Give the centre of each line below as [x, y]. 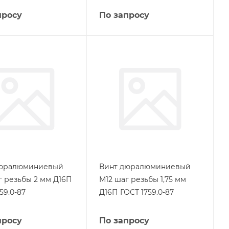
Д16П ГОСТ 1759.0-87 [136, 192]
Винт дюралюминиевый [145, 167]
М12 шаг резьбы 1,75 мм [142, 179]
